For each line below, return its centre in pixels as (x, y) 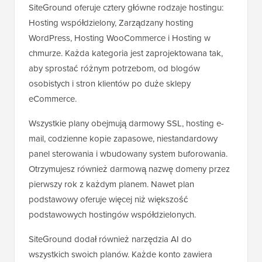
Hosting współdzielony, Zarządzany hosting (111, 23)
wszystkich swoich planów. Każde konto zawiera (120, 254)
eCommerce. (53, 99)
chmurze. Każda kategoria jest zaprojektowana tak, (126, 53)
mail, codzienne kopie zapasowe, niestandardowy (123, 138)
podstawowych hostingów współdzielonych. (112, 214)
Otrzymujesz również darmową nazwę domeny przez (129, 169)
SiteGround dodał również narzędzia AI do (110, 239)
